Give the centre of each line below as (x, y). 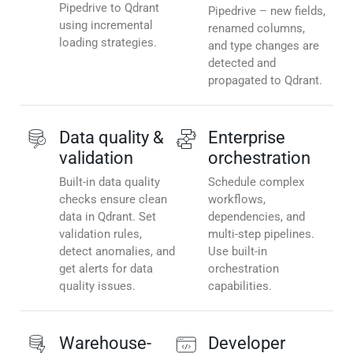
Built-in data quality (110, 182)
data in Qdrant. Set (108, 217)
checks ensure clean (113, 200)
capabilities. (240, 286)
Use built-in (238, 252)
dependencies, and (256, 217)
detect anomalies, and (117, 252)
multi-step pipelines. (261, 234)
